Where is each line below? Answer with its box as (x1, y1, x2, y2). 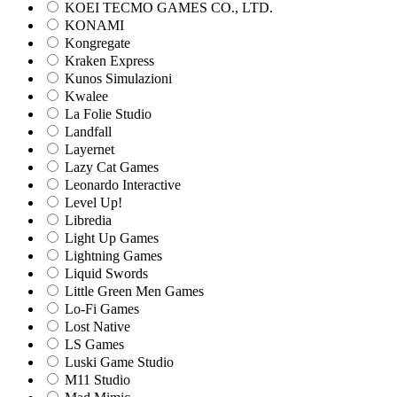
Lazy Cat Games (61, 160, 159, 175)
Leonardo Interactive (61, 177, 181, 193)
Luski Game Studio (61, 354, 174, 370)
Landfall (61, 124, 112, 140)
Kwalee (61, 89, 108, 105)
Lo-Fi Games (61, 301, 139, 317)
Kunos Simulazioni (61, 71, 172, 87)
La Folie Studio (61, 106, 152, 122)
